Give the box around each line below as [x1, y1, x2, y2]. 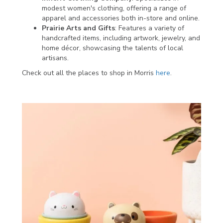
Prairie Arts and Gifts [42, 23, 115, 33]
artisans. [42, 53, 69, 63]
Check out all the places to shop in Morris [22, 68, 156, 78]
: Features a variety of [115, 23, 184, 33]
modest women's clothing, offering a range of [42, 3, 186, 13]
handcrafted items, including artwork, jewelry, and [42, 33, 200, 43]
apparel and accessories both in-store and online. [42, 13, 200, 23]
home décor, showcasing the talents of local [42, 43, 183, 53]
